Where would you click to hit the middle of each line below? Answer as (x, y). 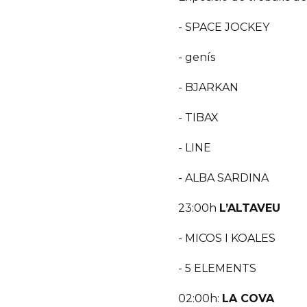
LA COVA (248, 299)
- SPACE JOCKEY (224, 27)
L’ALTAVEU (250, 208)
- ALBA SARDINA (224, 178)
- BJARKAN (209, 88)
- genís (197, 58)
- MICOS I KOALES (227, 238)
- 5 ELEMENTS (218, 269)
